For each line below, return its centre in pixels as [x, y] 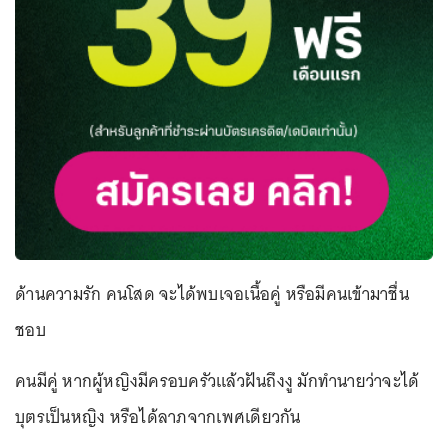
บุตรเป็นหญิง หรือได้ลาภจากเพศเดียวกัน [158, 416]
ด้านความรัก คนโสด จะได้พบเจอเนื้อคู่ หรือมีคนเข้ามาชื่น [212, 293]
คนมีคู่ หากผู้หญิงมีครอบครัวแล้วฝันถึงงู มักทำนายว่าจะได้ [217, 380]
